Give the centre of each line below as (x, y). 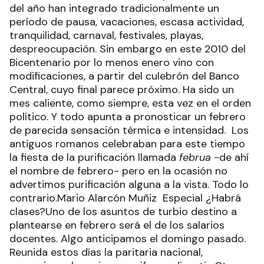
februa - (199, 157)
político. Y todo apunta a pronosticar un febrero (128, 117)
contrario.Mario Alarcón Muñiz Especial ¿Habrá (125, 198)
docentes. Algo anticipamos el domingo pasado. (128, 239)
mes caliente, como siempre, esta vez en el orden (130, 103)
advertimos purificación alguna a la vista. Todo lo (129, 184)
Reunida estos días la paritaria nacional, (108, 252)
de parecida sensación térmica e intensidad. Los (129, 130)
